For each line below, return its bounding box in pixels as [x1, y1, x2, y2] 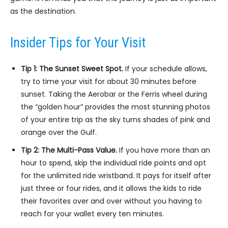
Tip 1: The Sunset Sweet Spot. [21, 64, 123, 74]
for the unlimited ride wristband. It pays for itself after [21, 170, 211, 181]
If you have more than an [117, 145, 210, 156]
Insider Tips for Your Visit [10, 35, 146, 51]
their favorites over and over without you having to [21, 196, 202, 207]
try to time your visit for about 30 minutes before [21, 76, 196, 87]
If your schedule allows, [123, 64, 207, 74]
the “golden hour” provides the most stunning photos [21, 102, 210, 112]
